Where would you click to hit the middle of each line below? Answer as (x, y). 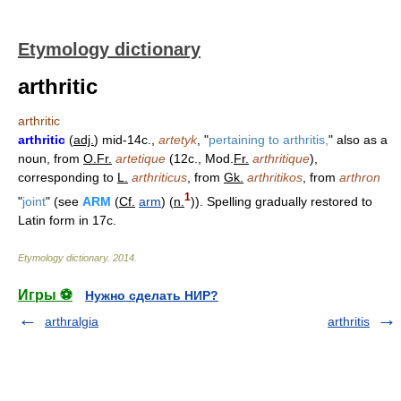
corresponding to (68, 177)
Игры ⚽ (45, 294)
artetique (141, 158)
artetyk (178, 140)
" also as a (358, 140)
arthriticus (159, 177)
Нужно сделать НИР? (152, 295)
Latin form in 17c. (67, 220)
